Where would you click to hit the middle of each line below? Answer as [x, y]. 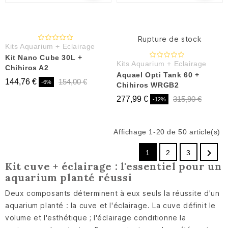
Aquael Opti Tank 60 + [158, 75]
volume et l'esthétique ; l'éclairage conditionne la [96, 217]
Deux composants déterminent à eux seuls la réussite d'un [112, 193]
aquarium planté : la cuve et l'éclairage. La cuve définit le [111, 205]
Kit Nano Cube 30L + [44, 57]
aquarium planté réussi [69, 177]
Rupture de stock [170, 39]
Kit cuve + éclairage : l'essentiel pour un [113, 166]
